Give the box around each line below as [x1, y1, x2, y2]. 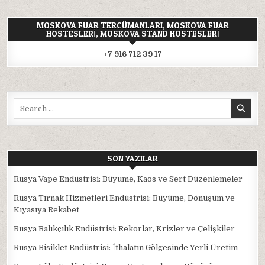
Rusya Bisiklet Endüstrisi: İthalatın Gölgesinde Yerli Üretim [14, 243, 238, 252]
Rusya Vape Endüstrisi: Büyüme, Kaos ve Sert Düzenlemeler [14, 174, 243, 183]
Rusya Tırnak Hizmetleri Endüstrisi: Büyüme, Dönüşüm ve [14, 193, 235, 202]
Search [13, 99, 40, 108]
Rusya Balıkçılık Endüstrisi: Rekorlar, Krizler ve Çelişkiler [14, 224, 235, 233]
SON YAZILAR [107, 153, 158, 163]
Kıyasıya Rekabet [14, 205, 80, 214]
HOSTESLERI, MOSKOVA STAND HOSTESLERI [46, 28, 219, 38]
